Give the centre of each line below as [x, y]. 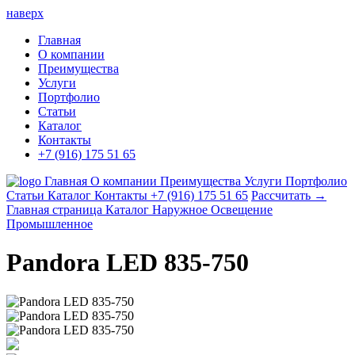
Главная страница [56, 210]
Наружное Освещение [212, 210]
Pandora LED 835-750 [128, 263]
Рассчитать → [289, 195]
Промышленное [50, 224]
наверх [25, 13]
